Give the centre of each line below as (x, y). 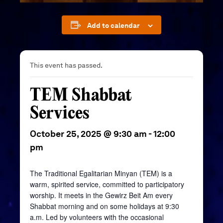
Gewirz (116, 195)
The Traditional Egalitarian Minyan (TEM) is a (101, 173)
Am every (157, 195)
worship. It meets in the (67, 195)
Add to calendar (113, 25)
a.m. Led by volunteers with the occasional (97, 217)
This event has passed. (66, 65)
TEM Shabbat (81, 96)
